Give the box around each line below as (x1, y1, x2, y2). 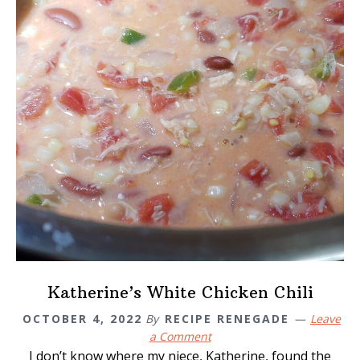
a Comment (149, 329, 211, 345)
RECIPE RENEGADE (165, 311, 289, 327)
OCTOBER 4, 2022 (22, 311, 142, 327)
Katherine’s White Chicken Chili (47, 282, 313, 303)
